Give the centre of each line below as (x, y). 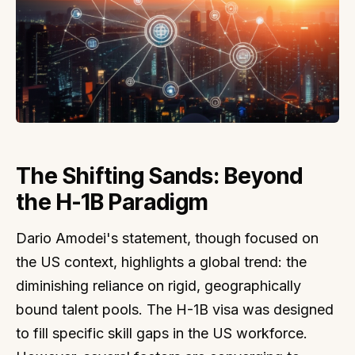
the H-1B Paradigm (112, 202)
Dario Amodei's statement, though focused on (167, 238)
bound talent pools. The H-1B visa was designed (175, 309)
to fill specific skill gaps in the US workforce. (162, 333)
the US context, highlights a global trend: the (161, 261)
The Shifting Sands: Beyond (159, 176)
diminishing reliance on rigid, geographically (158, 285)
